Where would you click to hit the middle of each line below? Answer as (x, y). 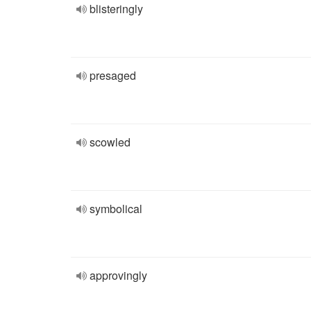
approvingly (118, 275)
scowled (110, 142)
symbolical (116, 209)
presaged (113, 75)
